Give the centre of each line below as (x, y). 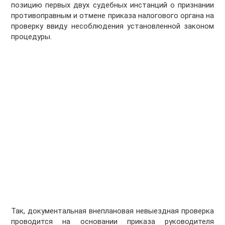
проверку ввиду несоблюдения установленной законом (113, 26)
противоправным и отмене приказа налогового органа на (113, 16)
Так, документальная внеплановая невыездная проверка (113, 211)
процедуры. (32, 37)
